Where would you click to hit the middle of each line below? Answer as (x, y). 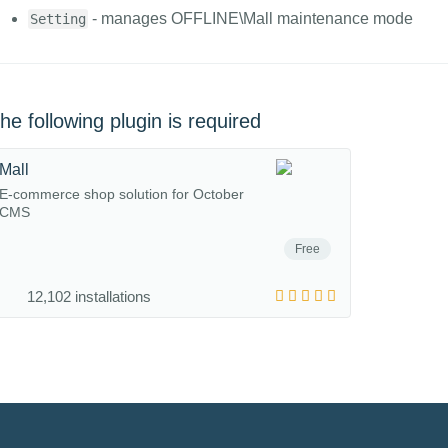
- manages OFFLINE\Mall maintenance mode (250, 18)
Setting (57, 19)
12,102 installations (88, 296)
